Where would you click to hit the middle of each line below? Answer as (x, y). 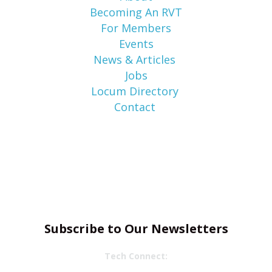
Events (136, 43)
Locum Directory (135, 91)
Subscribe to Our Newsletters (136, 228)
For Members (136, 28)
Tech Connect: (136, 256)
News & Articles (136, 59)
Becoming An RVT (136, 12)
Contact (136, 107)
